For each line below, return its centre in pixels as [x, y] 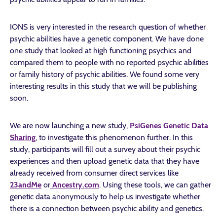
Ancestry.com [75, 185]
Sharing [23, 137]
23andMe [26, 185]
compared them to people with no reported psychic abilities [109, 62]
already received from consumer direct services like [94, 173]
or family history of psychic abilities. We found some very [105, 74]
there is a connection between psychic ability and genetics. [107, 208]
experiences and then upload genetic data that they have [105, 161]
